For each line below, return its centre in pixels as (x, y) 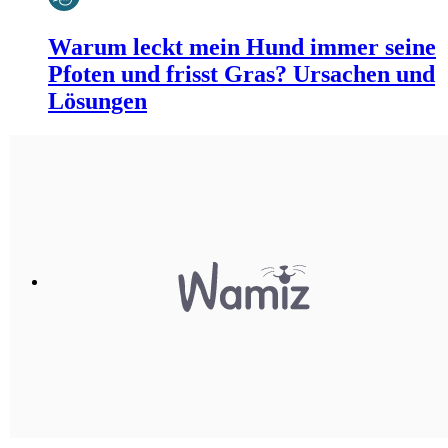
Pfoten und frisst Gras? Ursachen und (241, 74)
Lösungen (97, 101)
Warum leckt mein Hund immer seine (242, 47)
